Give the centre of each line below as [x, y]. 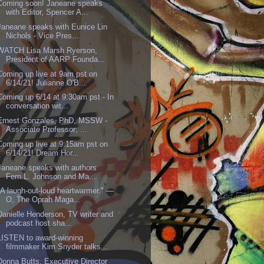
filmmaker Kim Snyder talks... [57, 246]
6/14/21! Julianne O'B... [46, 82]
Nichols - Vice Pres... [43, 36]
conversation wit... [37, 106]
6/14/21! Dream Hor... [43, 153]
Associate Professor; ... [47, 130]
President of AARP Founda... [56, 59]
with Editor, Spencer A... [47, 12]
